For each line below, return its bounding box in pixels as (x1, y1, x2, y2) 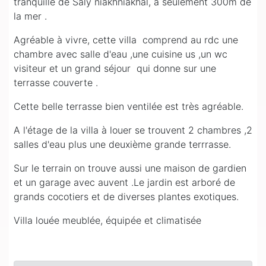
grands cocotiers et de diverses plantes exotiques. (14, 191, 239, 203)
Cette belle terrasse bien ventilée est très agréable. (14, 100, 243, 113)
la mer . (14, 10, 47, 23)
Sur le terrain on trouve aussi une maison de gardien (14, 162, 246, 175)
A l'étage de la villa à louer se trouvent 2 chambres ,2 (14, 124, 252, 137)
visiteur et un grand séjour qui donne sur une (14, 62, 216, 75)
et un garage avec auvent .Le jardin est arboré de (14, 176, 235, 189)
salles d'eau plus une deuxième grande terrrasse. (14, 138, 231, 151)
